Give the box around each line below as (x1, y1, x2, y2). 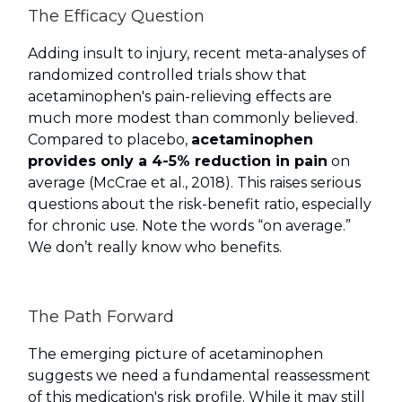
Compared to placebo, (28, 131, 191, 149)
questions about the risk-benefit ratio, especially (28, 196, 371, 214)
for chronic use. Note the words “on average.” (28, 217, 351, 235)
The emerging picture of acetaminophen (28, 345, 323, 363)
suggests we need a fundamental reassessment (28, 367, 371, 385)
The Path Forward (28, 307, 174, 328)
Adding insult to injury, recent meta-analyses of (28, 45, 366, 63)
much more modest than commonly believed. (28, 109, 358, 127)
